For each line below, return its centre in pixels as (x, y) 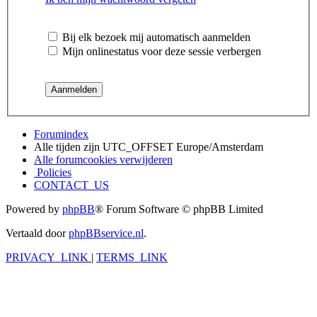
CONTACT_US (71, 185)
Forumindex (61, 134)
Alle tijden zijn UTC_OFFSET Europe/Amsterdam (149, 147)
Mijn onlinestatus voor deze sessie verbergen (160, 52)
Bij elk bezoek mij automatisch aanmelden (155, 38)
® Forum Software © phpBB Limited (179, 209)
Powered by (34, 209)
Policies (53, 173)
